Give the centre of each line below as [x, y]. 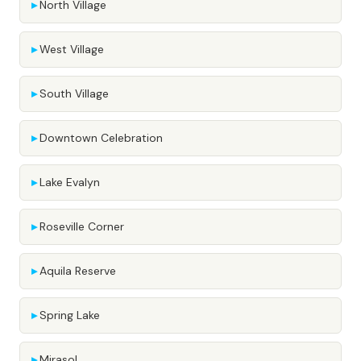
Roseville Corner [82, 226]
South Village [74, 93]
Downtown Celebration [101, 138]
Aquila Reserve [78, 271]
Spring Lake [70, 315]
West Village [72, 49]
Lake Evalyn [70, 182]
